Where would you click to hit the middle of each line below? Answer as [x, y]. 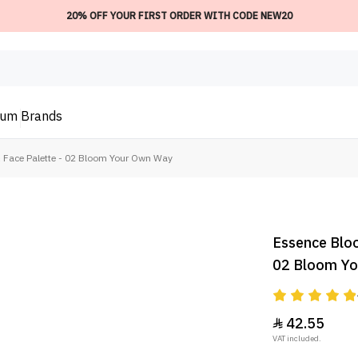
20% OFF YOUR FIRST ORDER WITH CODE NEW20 [179, 16]
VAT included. [296, 339]
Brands [42, 117]
